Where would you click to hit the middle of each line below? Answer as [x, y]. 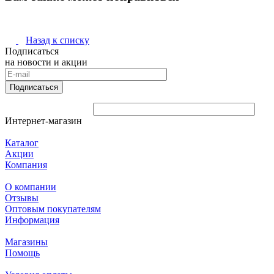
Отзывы [22, 198]
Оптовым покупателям [53, 209]
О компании [31, 187]
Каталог [22, 143]
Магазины [26, 242]
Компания [26, 165]
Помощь [22, 253]
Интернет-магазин [43, 120]
